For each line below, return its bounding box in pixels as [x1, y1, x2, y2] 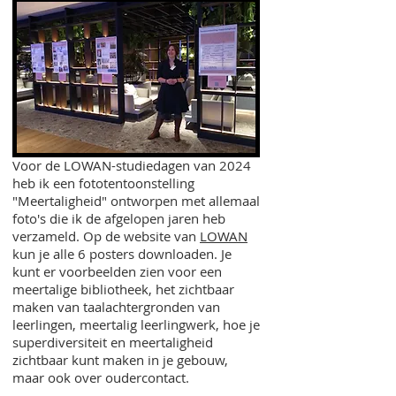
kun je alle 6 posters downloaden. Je [12, 245, 232, 263]
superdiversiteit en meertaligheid [12, 333, 213, 351]
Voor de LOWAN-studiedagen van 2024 [12, 156, 251, 174]
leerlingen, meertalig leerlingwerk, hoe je [12, 316, 260, 333]
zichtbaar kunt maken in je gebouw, [12, 351, 228, 369]
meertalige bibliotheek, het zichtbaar [12, 280, 234, 298]
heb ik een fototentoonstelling [12, 174, 194, 192]
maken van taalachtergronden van [12, 298, 220, 316]
